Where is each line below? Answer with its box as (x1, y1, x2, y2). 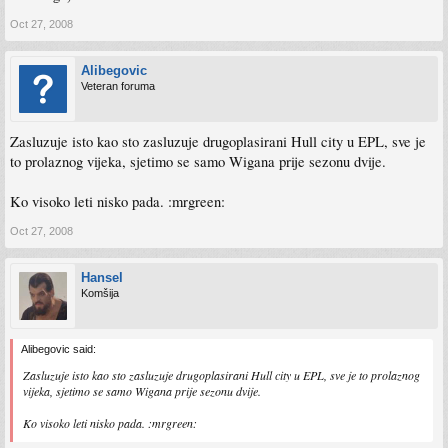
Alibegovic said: (21, 342, 96, 355)
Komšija (81, 286, 119, 299)
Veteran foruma (81, 79, 155, 92)
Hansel (81, 269, 123, 285)
